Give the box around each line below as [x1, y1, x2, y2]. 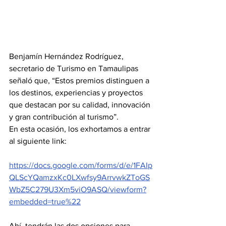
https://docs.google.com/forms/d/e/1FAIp [9, 161, 152, 170]
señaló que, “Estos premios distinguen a [9, 76, 151, 85]
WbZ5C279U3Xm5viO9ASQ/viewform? [9, 185, 146, 194]
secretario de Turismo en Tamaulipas [9, 64, 140, 73]
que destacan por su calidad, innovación [9, 100, 152, 109]
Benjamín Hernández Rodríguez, [9, 52, 126, 61]
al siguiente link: [9, 137, 69, 146]
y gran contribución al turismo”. [9, 112, 119, 122]
